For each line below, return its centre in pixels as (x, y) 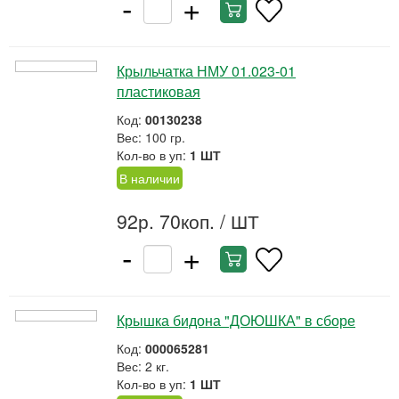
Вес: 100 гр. (151, 137)
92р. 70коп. (166, 221)
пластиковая (159, 91)
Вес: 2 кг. (143, 366)
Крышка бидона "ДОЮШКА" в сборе (236, 320)
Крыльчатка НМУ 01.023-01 (206, 71)
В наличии (150, 178)
